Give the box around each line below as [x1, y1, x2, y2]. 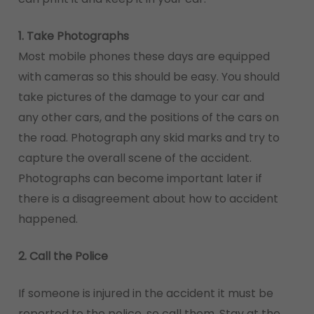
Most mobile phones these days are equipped [18, 48, 270, 64]
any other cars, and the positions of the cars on [18, 109, 279, 125]
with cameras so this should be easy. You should [18, 69, 280, 85]
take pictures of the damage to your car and [18, 89, 264, 105]
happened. [18, 211, 78, 227]
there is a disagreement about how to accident [18, 191, 278, 207]
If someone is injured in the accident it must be [18, 285, 273, 301]
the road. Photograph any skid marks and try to [18, 130, 280, 146]
